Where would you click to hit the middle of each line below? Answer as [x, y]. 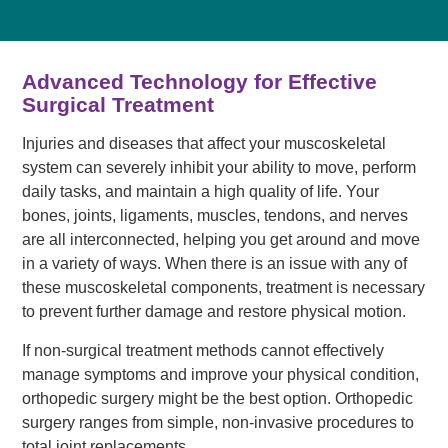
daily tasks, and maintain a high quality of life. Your [200, 191]
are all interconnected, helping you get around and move [220, 239]
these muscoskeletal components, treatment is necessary [223, 287]
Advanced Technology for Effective [199, 82]
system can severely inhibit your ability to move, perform [218, 167]
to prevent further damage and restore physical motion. [213, 311]
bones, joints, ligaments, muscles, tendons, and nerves [214, 215]
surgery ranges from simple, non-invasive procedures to [217, 423]
